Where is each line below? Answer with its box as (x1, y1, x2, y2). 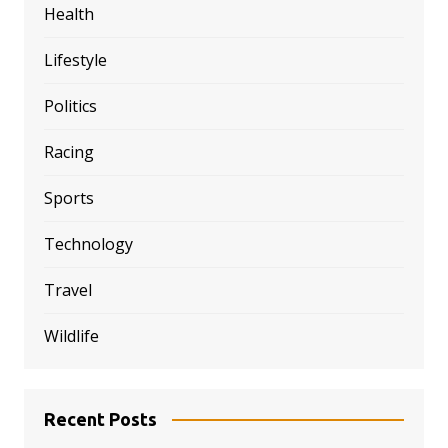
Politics (43, 94, 97, 117)
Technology (43, 232, 133, 255)
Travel (43, 278, 92, 301)
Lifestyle (43, 48, 107, 71)
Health (43, 2, 94, 25)
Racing (43, 140, 94, 163)
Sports (43, 186, 94, 209)
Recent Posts (43, 408, 157, 429)
